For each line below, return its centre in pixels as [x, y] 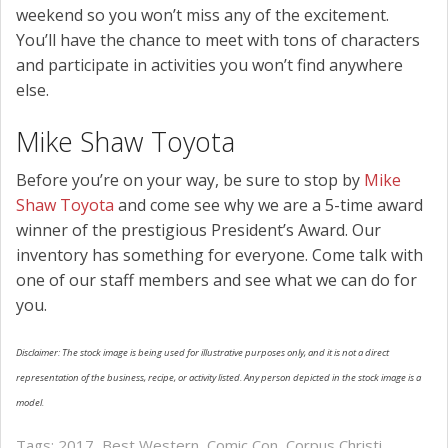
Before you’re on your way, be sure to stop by [190, 180]
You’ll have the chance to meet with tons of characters [218, 40]
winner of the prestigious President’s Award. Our [198, 230]
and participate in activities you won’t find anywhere [209, 65]
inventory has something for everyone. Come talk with [219, 255]
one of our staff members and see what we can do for [216, 280]
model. [30, 403]
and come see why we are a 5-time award [270, 205]
